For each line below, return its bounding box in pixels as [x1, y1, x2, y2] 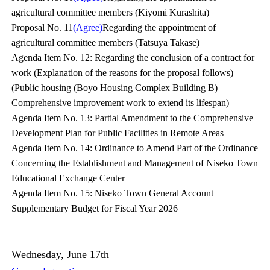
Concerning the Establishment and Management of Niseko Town [11, 158, 259, 168]
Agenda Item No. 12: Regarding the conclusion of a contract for [11, 52, 255, 63]
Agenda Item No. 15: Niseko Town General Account [11, 188, 214, 198]
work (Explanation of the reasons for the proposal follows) [11, 67, 234, 78]
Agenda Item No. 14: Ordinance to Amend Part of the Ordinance [11, 143, 259, 153]
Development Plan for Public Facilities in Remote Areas [11, 128, 224, 138]
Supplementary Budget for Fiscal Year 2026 [11, 203, 178, 213]
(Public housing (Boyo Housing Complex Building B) [11, 83, 218, 93]
